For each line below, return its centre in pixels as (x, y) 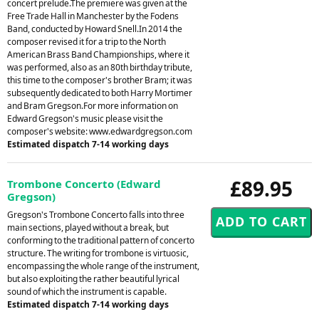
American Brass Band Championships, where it (98, 54)
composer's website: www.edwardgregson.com (100, 131)
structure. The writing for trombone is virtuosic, (98, 253)
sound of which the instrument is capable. (87, 291)
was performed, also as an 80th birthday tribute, (100, 67)
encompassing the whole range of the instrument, (103, 266)
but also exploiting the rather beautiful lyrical (93, 278)
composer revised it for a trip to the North (87, 41)
